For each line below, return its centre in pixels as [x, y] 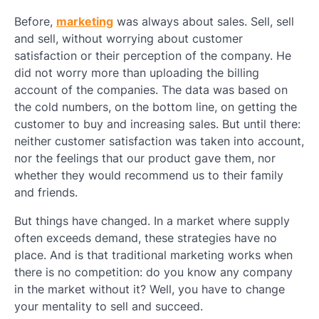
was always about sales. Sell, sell [204, 22]
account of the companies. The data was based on [151, 90]
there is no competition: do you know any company [153, 272]
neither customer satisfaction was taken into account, [159, 141]
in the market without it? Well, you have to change [150, 289]
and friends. [46, 193]
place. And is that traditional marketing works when [153, 255]
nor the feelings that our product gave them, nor [145, 158]
